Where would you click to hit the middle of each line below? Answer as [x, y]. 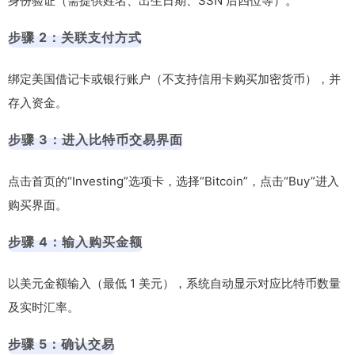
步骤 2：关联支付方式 [75, 37]
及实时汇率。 [44, 307]
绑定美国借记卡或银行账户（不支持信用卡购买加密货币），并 [174, 78]
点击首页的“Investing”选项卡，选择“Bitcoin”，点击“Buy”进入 [174, 181]
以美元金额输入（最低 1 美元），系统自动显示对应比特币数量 [174, 283]
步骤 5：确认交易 [61, 344]
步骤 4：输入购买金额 [75, 241]
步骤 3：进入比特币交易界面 [95, 139]
